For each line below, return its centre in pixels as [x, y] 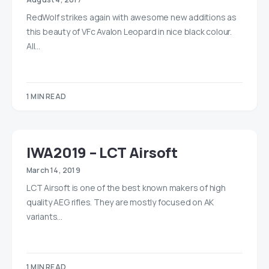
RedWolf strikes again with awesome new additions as [131, 17]
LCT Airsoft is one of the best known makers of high [126, 188]
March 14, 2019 [53, 170]
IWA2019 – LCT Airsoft [102, 152]
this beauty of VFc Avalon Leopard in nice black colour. [129, 32]
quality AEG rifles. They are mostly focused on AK [120, 202]
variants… [45, 216]
